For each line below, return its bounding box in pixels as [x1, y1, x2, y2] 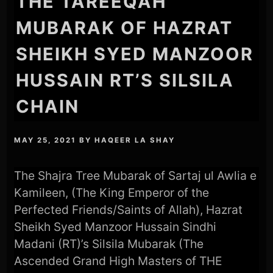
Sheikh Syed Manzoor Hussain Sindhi [14, 219, 217, 235]
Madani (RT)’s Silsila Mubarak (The [14, 236, 204, 252]
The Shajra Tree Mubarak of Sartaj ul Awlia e [14, 168, 257, 183]
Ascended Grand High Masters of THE [14, 253, 222, 269]
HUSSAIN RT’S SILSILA [16, 69, 235, 91]
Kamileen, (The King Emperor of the [14, 185, 210, 200]
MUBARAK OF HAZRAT [16, 16, 233, 38]
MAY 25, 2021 [14, 136, 77, 145]
